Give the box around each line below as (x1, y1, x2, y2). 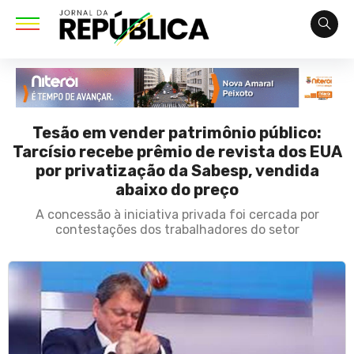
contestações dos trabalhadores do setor (55, 222, 299, 238)
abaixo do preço (115, 180, 239, 200)
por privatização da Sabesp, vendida (35, 161, 319, 181)
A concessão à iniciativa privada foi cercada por (35, 207, 319, 223)
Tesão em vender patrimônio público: (32, 123, 322, 143)
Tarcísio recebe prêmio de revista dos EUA (12, 142, 342, 162)
